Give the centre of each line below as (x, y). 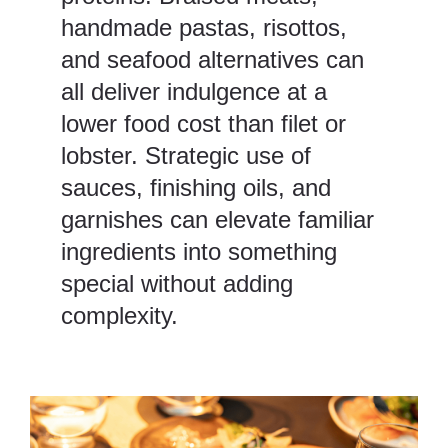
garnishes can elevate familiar (218, 220)
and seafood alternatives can (213, 60)
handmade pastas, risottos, (204, 28)
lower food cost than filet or (204, 124)
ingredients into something (199, 252)
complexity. (120, 316)
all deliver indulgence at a (194, 92)
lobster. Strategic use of (186, 156)
